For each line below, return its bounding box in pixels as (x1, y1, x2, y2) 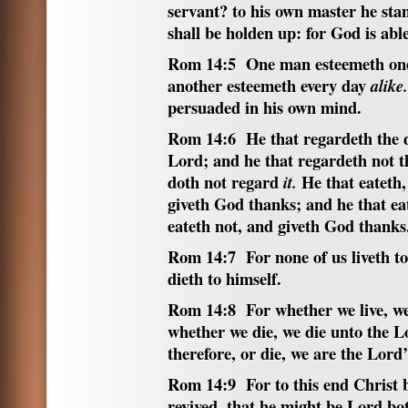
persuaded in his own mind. (168, 95, 362, 119)
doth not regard (168, 169, 283, 194)
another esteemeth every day (168, 73, 371, 97)
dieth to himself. (168, 266, 281, 291)
